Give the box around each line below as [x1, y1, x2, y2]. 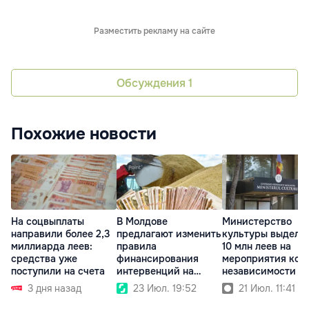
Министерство [222, 215, 292, 228]
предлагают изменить [117, 228, 221, 241]
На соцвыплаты [11, 215, 84, 228]
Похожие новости [11, 123, 157, 145]
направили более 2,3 [11, 228, 110, 241]
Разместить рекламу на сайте [94, 26, 215, 37]
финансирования [117, 252, 199, 266]
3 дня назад [28, 282, 81, 295]
